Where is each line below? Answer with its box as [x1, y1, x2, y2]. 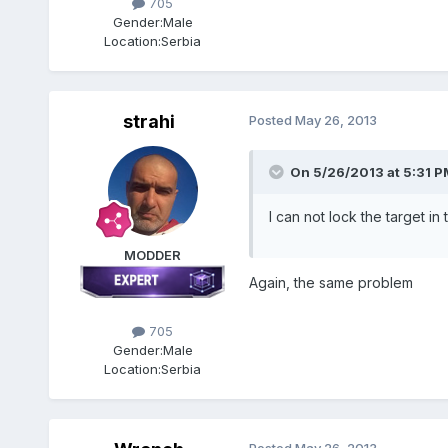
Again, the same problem [248, 274, 413, 292]
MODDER [124, 247, 182, 264]
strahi [122, 111, 175, 133]
